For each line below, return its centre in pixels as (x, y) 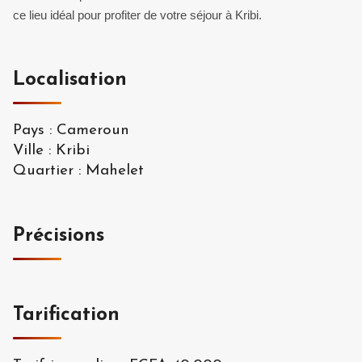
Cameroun (93, 130)
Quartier (43, 170)
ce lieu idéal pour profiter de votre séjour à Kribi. (137, 15)
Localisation (70, 80)
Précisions (59, 236)
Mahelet (115, 170)
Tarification (66, 315)
